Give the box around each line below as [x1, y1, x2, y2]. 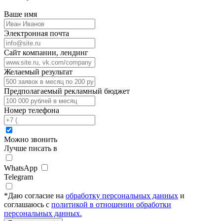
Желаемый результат [4, 68, 73, 76]
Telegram [4, 173, 33, 182]
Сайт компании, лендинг [4, 48, 88, 57]
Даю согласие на [8, 191, 66, 200]
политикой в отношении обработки [51, 200, 171, 209]
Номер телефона [4, 106, 59, 115]
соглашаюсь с [4, 200, 51, 209]
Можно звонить [4, 135, 57, 144]
